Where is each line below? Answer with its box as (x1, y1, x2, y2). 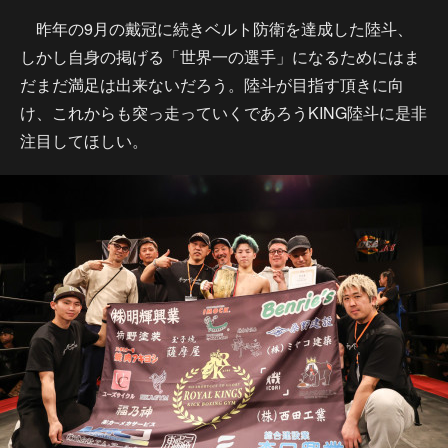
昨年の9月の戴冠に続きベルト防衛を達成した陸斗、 (20, 17, 413, 40)
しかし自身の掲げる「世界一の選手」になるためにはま (20, 45, 420, 68)
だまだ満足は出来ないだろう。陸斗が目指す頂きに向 (20, 73, 404, 96)
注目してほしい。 (20, 129, 148, 152)
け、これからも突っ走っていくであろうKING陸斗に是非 (20, 101, 427, 124)
